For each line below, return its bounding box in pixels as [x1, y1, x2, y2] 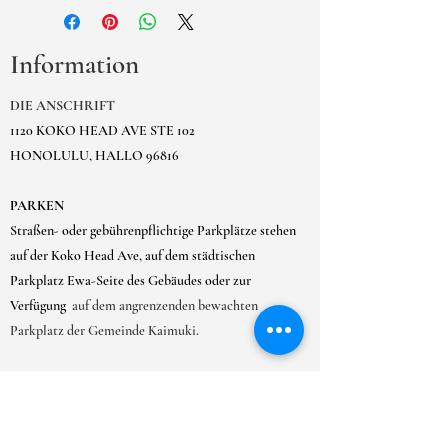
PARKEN [10, 197, 64, 214]
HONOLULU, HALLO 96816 [10, 147, 179, 164]
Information [10, 48, 139, 81]
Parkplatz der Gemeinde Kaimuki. [10, 322, 199, 339]
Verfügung [10, 297, 66, 314]
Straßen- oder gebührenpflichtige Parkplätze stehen [10, 222, 296, 239]
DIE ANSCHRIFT [10, 97, 115, 114]
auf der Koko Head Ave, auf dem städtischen [10, 247, 255, 264]
